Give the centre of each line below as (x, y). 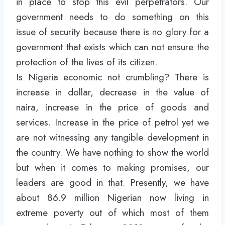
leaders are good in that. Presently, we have (113, 183)
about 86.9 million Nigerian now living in (113, 198)
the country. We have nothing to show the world (113, 152)
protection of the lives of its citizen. (88, 62)
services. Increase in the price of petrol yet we (113, 122)
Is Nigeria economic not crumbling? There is (113, 77)
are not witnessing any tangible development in (113, 137)
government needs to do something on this (113, 17)
